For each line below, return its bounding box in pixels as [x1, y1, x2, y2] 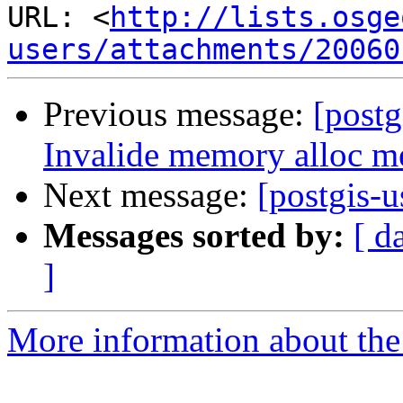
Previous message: [43, 94, 313, 134]
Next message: [43, 175, 257, 215]
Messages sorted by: [43, 216, 345, 255]
